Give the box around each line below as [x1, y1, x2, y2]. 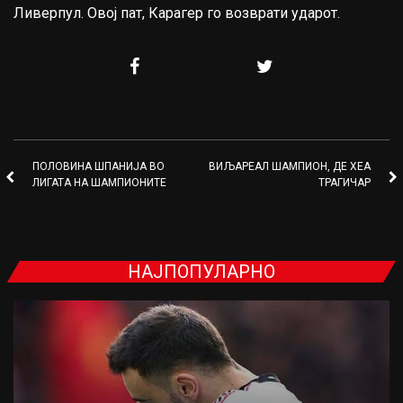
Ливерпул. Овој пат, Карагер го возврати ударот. [13, 4, 340, 22]
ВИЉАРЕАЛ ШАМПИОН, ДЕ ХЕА [209, 160, 372, 174]
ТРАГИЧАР [318, 176, 372, 190]
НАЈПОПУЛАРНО [128, 261, 275, 283]
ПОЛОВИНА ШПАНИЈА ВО [31, 160, 165, 174]
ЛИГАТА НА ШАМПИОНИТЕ [31, 176, 166, 190]
